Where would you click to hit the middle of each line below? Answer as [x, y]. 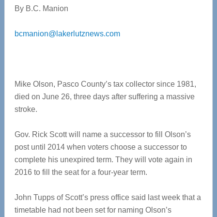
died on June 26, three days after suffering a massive [104, 97]
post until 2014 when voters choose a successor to [101, 147]
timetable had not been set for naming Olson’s [93, 210]
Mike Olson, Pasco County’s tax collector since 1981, [105, 84]
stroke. [26, 109]
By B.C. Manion [41, 8]
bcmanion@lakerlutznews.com [67, 34]
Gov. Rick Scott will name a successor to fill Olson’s [102, 134]
